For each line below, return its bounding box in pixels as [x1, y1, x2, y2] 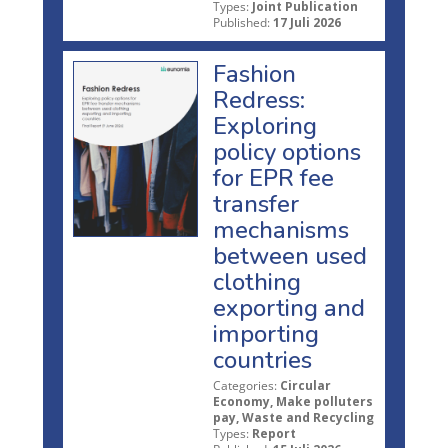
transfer [213, 187, 299, 220]
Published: [213, 13, 270, 31]
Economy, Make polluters [213, 392, 373, 410]
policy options [213, 135, 361, 168]
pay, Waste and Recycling [213, 408, 374, 426]
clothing [213, 265, 301, 298]
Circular [280, 376, 331, 394]
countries [213, 343, 312, 376]
